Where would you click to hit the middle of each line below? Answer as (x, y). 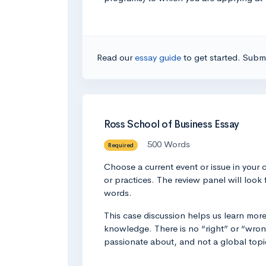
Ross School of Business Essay (172, 124)
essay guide (159, 57)
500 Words (168, 144)
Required (121, 145)
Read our (116, 57)
